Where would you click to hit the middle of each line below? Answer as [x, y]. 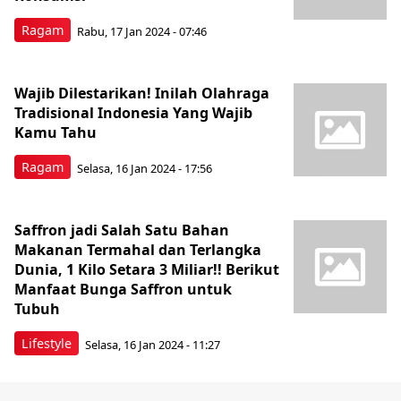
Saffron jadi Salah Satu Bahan [122, 230]
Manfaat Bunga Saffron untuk [123, 289]
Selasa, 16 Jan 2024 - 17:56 [145, 168]
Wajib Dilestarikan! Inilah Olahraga [142, 93]
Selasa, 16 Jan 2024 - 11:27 [153, 344]
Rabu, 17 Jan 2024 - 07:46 [142, 31]
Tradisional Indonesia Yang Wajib [133, 113]
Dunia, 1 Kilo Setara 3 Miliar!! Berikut [147, 269]
